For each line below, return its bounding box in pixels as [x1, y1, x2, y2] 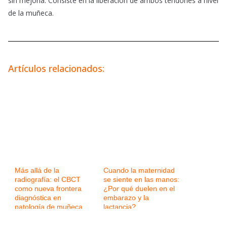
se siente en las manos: [103, 175, 179, 184]
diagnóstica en [15, 194, 61, 202]
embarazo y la [103, 194, 149, 202]
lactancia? [103, 203, 136, 211]
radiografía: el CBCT [15, 175, 81, 184]
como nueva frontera [15, 184, 82, 193]
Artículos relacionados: [8, 62, 104, 75]
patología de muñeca [15, 203, 83, 211]
